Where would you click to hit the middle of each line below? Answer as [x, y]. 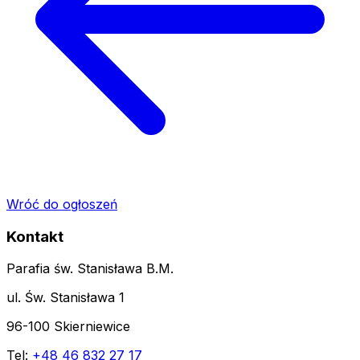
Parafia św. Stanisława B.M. [90, 269]
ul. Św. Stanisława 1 [65, 298]
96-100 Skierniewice [68, 327]
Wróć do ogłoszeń [62, 204]
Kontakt [35, 236]
